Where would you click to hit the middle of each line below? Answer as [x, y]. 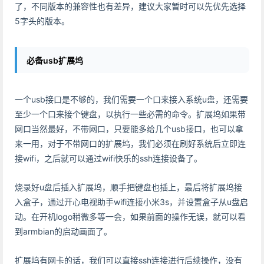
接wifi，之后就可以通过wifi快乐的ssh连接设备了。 [108, 158]
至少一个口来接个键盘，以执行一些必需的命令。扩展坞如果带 [130, 114]
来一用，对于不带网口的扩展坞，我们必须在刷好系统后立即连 [130, 143]
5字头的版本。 [42, 21]
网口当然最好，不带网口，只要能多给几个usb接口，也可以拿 [129, 129]
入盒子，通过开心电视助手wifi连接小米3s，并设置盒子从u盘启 [131, 202]
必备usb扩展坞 [55, 60]
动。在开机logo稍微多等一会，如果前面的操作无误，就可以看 [130, 217]
